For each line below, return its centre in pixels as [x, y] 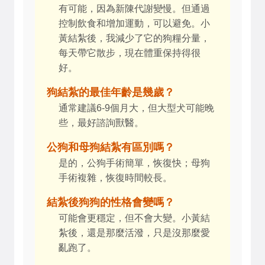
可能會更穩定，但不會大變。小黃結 [134, 218]
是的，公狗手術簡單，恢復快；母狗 [134, 163]
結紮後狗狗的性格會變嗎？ [111, 202]
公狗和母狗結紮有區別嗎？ [111, 147]
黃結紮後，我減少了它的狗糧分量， [134, 38]
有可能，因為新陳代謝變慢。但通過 [134, 9]
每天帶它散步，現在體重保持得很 [130, 53]
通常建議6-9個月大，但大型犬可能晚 [136, 108]
